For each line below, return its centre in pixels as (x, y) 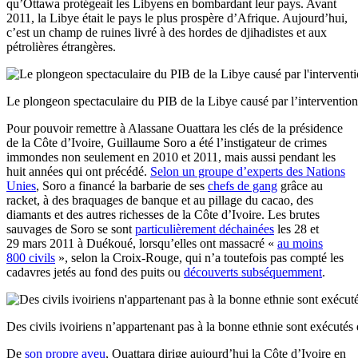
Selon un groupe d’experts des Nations (248, 171)
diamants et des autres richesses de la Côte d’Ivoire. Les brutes (163, 214)
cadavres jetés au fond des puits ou (95, 272)
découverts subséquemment (253, 272)
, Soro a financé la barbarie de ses (122, 185)
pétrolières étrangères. (61, 46)
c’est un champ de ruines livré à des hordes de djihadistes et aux (167, 32)
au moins (300, 243)
